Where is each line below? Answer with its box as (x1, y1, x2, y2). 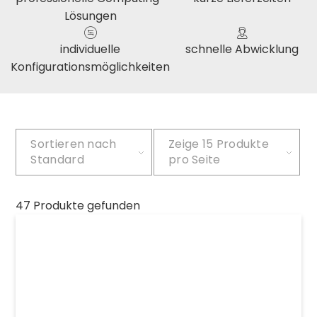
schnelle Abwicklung (185, 41, 299, 57)
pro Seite (168, 151, 221, 168)
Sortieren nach (30, 136, 117, 152)
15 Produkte (202, 136, 270, 152)
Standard (30, 151, 84, 168)
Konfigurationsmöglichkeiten (11, 59, 170, 75)
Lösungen (64, 8, 117, 24)
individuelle (60, 41, 120, 57)
